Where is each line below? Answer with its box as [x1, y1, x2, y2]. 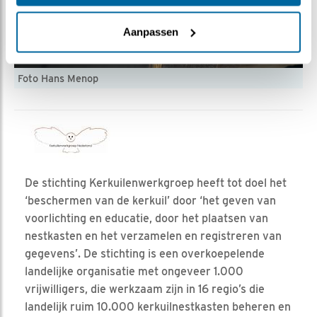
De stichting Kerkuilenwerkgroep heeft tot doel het [25, 175, 287, 190]
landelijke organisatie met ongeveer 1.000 [25, 264, 243, 278]
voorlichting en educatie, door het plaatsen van [25, 211, 268, 225]
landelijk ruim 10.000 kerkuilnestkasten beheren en [25, 299, 291, 313]
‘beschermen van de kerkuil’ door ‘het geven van [25, 193, 276, 207]
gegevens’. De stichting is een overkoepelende [25, 246, 265, 260]
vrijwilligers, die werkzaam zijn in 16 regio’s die [25, 282, 265, 296]
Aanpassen [122, 25, 178, 38]
